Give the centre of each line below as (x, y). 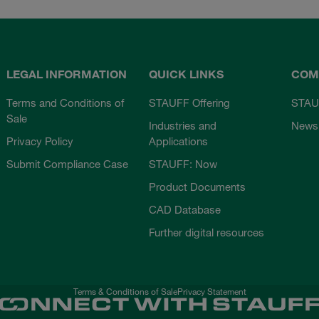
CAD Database (184, 209)
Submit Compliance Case (68, 163)
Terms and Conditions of (66, 102)
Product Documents (197, 186)
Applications (178, 141)
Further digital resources (206, 232)
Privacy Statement (211, 291)
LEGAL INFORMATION (67, 74)
